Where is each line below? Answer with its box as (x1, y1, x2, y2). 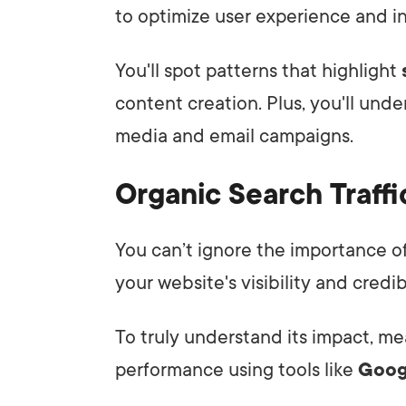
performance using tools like (115, 358, 358, 381)
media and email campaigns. (115, 124, 353, 147)
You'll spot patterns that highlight (115, 59, 401, 82)
